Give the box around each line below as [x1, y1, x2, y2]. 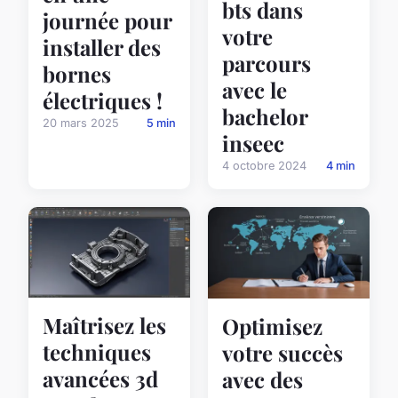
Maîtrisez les [43, 311, 166, 340]
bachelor [222, 101, 307, 131]
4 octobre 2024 [222, 158, 306, 172]
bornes [43, 60, 111, 89]
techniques [43, 338, 151, 367]
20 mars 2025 [43, 116, 119, 131]
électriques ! [43, 86, 163, 115]
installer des [43, 33, 161, 62]
